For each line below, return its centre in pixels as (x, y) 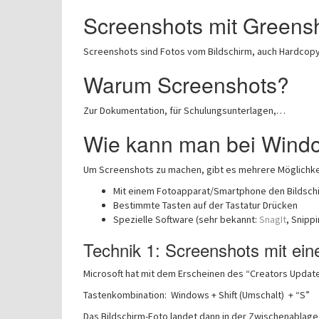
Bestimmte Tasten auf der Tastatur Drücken (205, 205)
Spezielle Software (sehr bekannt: (186, 219)
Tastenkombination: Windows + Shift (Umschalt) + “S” (197, 295)
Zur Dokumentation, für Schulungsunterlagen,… (184, 110)
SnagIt (273, 219)
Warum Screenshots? (186, 84)
